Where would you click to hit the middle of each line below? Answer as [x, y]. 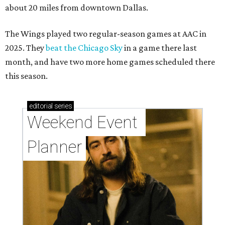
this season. [26, 76]
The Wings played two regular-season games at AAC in [106, 34]
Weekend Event [82, 123]
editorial [41, 106]
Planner [54, 147]
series [62, 106]
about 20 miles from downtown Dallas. [77, 8]
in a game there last [160, 48]
